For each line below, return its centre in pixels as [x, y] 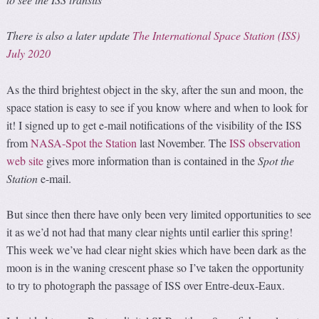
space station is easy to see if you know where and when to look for [157, 107]
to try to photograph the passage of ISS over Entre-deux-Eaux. [146, 285]
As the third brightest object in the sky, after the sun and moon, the [155, 89]
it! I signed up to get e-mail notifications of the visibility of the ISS [155, 125]
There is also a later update [70, 36]
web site [25, 160]
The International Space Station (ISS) [216, 36]
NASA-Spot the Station [84, 142]
